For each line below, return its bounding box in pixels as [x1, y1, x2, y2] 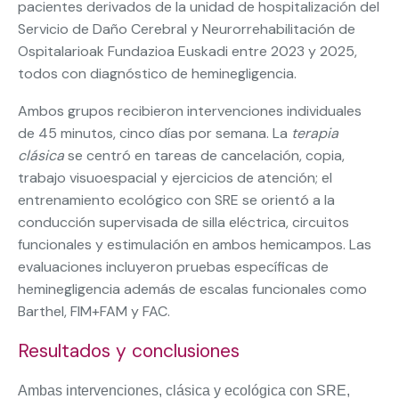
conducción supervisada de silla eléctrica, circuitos [18, 212, 349, 232]
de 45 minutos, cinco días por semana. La [18, 123, 291, 142]
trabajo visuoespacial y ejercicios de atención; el [18, 167, 332, 187]
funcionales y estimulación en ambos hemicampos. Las [18, 234, 371, 254]
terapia [291, 123, 338, 142]
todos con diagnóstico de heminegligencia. [18, 63, 297, 83]
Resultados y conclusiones [18, 338, 240, 363]
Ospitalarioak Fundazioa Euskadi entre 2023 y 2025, [18, 41, 357, 61]
